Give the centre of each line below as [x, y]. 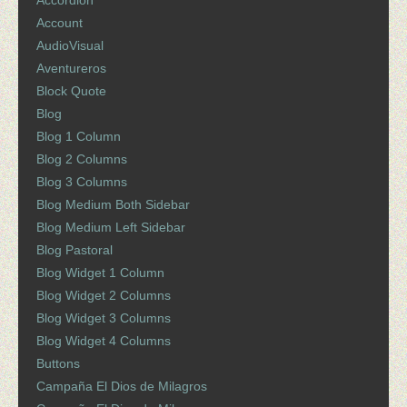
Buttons [58, 364]
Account [60, 23]
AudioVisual [70, 46]
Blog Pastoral [74, 250]
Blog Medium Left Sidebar [111, 228]
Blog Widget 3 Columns [104, 318]
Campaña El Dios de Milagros [122, 387]
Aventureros [71, 69]
